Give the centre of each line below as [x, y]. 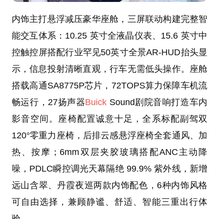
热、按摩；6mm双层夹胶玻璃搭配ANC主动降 [109, 152]
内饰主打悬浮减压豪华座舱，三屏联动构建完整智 [109, 19]
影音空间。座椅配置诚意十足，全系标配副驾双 [109, 119]
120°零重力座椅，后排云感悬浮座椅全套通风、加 [109, 135]
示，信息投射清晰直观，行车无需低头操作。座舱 [109, 69]
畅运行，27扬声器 [48, 102]
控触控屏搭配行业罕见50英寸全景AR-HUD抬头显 [109, 52]
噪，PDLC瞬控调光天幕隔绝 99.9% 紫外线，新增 [109, 168]
